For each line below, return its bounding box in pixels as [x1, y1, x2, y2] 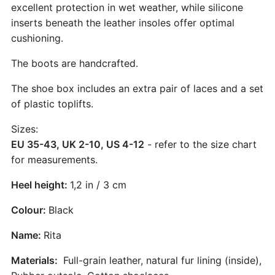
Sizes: [11, 122, 38, 135]
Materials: [11, 254, 60, 266]
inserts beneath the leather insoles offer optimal [11, 16, 234, 29]
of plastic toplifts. [11, 97, 93, 110]
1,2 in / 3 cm [70, 178, 126, 191]
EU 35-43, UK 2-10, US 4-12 [11, 137, 144, 150]
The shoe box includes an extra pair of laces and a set [11, 82, 263, 95]
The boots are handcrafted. [11, 56, 138, 69]
